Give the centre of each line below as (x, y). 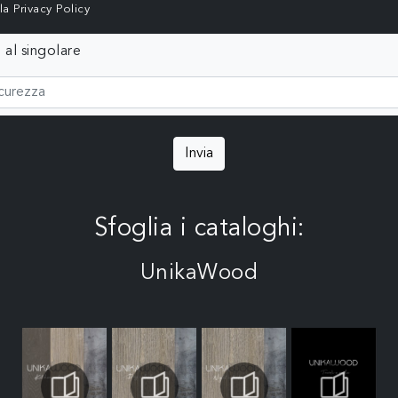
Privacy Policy (52, 9)
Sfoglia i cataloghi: (199, 229)
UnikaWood (199, 273)
